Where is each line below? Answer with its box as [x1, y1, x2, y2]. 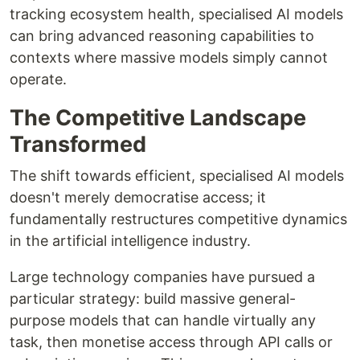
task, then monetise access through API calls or [10, 333, 333, 351]
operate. [10, 71, 67, 88]
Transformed [10, 131, 146, 158]
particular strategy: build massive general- [10, 290, 296, 308]
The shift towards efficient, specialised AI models [10, 167, 344, 185]
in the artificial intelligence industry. [10, 232, 251, 250]
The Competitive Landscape [10, 104, 306, 132]
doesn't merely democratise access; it [10, 189, 266, 207]
